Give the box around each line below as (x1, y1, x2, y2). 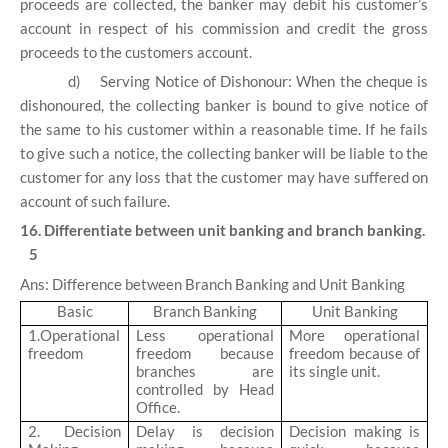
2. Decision (28, 422, 121, 441)
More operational (289, 326, 420, 345)
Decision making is (289, 422, 420, 441)
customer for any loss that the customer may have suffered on (20, 168, 428, 187)
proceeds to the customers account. (20, 42, 252, 61)
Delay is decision (136, 422, 274, 441)
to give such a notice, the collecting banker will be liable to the (20, 144, 428, 163)
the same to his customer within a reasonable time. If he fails (20, 120, 428, 139)
